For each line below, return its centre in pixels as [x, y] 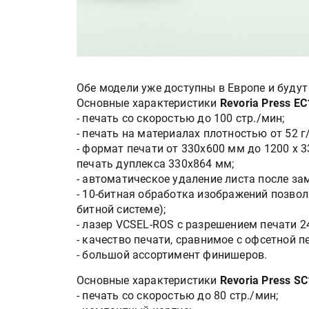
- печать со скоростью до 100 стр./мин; [181, 118]
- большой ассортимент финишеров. [172, 255]
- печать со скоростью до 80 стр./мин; [178, 296]
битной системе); [121, 209]
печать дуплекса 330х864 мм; [156, 164]
